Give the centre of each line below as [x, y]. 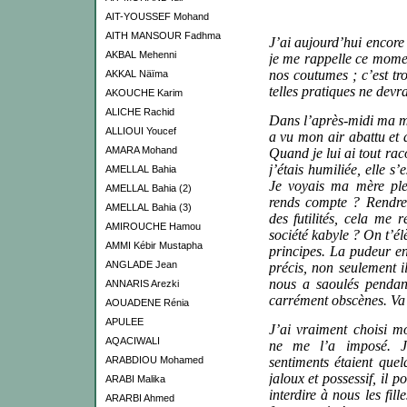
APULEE [124, 322]
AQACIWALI [132, 341]
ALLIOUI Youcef [140, 131]
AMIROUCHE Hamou [153, 226]
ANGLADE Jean [141, 264]
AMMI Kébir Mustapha [154, 245]
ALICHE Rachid [139, 112]
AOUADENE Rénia [147, 303]
